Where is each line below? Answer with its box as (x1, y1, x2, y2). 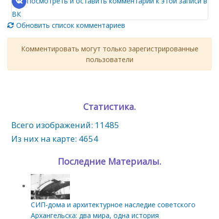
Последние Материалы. (58, 155, 161, 168)
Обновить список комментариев (14, 21, 125, 30)
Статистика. (83, 101, 136, 113)
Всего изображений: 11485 (11, 119, 119, 131)
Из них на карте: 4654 (11, 133, 98, 145)
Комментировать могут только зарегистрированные (21, 44, 198, 53)
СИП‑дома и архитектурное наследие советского (30, 199, 196, 209)
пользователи (86, 54, 133, 64)
